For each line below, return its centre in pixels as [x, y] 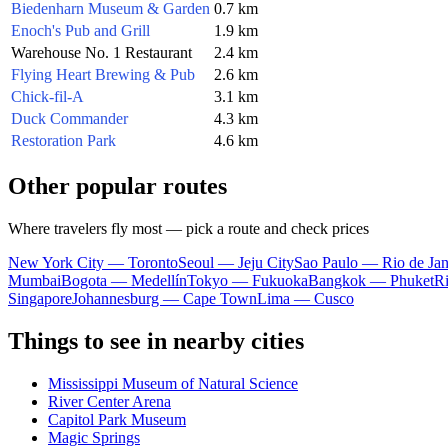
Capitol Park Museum [117, 419]
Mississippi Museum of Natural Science [173, 383]
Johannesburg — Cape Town [164, 298]
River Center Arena [109, 401]
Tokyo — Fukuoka [247, 280]
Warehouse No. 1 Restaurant [101, 52]
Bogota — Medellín [124, 280]
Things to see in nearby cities [156, 340]
